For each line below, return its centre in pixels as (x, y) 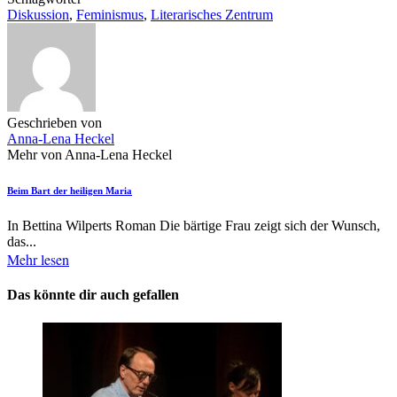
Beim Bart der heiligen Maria (70, 191)
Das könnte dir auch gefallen (93, 295)
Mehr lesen (38, 260)
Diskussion (38, 15)
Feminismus (110, 15)
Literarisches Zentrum (212, 15)
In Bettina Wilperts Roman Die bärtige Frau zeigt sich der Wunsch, (194, 226)
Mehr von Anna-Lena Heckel (90, 155)
